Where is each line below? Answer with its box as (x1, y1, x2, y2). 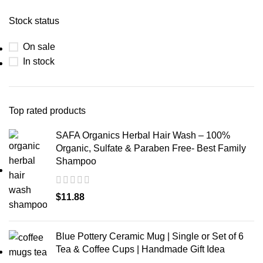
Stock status (9, 16, 59, 26)
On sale (23, 42, 55, 52)
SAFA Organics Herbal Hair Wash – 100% (56, 130, 230, 141)
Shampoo (56, 156, 96, 167)
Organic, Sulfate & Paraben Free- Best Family (56, 143, 246, 154)
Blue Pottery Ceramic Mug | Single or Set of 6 (56, 231, 244, 242)
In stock (23, 56, 55, 67)
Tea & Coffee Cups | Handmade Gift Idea (56, 244, 225, 255)
